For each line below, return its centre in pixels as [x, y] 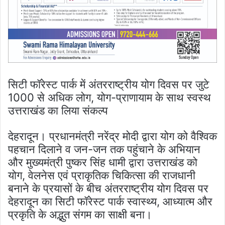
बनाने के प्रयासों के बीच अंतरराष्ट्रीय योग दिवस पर [108, 188]
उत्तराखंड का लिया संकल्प [58, 110]
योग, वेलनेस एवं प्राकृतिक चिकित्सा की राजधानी [102, 175]
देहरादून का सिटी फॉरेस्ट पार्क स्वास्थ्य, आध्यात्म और [110, 201]
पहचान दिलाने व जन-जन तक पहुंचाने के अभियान [104, 149]
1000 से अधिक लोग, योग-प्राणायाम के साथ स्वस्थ [109, 97]
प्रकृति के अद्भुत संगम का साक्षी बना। [80, 214]
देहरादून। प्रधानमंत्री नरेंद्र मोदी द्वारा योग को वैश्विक [113, 136]
